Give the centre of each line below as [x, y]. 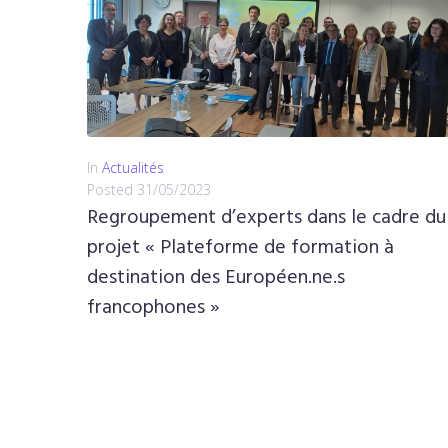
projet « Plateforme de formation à [240, 248]
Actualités [133, 167]
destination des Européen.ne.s [216, 278]
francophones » [153, 308]
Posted [112, 189]
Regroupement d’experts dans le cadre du [266, 218]
